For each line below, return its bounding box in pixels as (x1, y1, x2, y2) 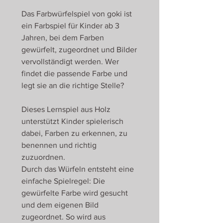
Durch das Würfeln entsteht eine (21, 165, 134, 173)
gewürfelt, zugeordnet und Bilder (21, 45, 137, 54)
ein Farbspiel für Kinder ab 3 (21, 21, 119, 30)
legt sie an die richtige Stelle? (21, 81, 124, 90)
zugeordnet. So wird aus (21, 213, 106, 221)
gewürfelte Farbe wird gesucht (21, 189, 128, 197)
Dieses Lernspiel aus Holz (21, 105, 111, 113)
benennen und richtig (21, 141, 97, 149)
